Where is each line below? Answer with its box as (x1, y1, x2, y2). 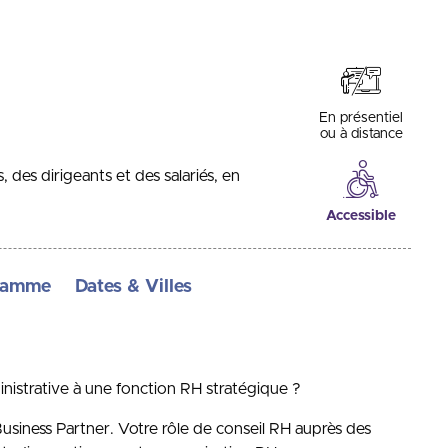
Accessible (326, 209, 397, 223)
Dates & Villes (75, 278, 192, 296)
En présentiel (319, 111, 404, 125)
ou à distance (319, 127, 403, 141)
